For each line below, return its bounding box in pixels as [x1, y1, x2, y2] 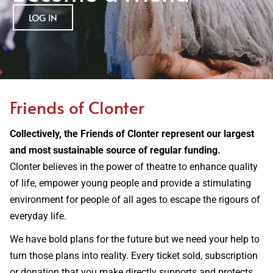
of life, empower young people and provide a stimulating [10, 177, 251, 189]
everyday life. [10, 210, 66, 222]
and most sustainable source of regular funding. [10, 144, 221, 156]
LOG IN [29, 11, 57, 24]
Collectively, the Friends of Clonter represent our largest [10, 128, 254, 140]
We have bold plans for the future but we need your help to [10, 233, 260, 245]
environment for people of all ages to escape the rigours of [10, 194, 260, 205]
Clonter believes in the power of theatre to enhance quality [10, 161, 258, 172]
